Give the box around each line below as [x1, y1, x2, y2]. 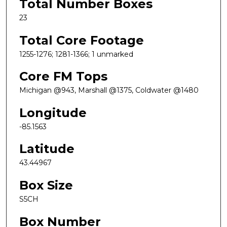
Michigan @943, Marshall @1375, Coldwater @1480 [19, 86, 199, 95]
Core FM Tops [19, 69, 107, 84]
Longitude [19, 105, 87, 120]
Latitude [19, 141, 74, 157]
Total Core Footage [19, 32, 144, 48]
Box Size [19, 178, 73, 193]
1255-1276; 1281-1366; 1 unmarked [19, 49, 133, 59]
